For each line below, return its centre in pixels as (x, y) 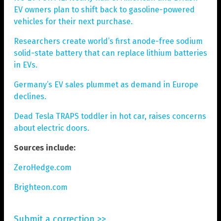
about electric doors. (52, 128)
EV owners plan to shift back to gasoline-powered (104, 10)
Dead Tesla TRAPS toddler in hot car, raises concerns (110, 116)
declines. (30, 97)
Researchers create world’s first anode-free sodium (108, 41)
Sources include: (45, 148)
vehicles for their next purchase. (73, 22)
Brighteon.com (41, 187)
